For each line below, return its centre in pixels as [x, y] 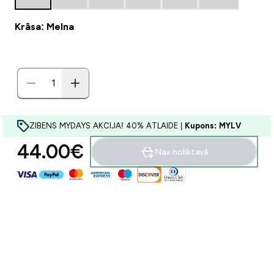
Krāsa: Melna [44, 27]
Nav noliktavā [181, 152]
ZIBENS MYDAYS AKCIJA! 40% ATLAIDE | [107, 126]
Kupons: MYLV [213, 126]
